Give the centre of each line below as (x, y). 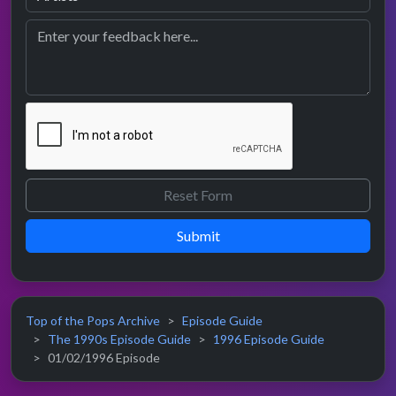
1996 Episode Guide (269, 339)
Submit (198, 236)
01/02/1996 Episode (104, 358)
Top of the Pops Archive (93, 321)
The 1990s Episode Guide (119, 339)
